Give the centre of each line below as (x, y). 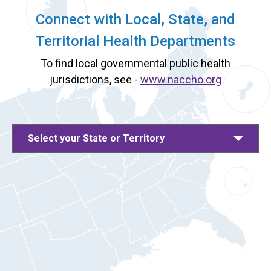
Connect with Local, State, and (135, 19)
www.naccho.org (181, 79)
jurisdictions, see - (95, 79)
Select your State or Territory (96, 138)
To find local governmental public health (135, 63)
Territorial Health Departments (135, 41)
